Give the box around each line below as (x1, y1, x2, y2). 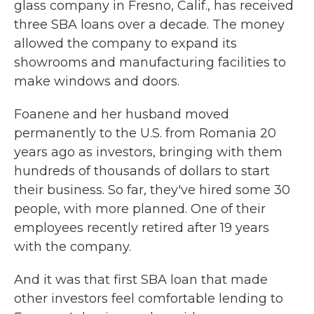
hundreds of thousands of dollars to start (14, 163, 270, 179)
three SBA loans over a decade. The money (14, 16, 285, 32)
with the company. (14, 238, 131, 254)
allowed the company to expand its (14, 35, 237, 51)
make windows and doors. (14, 73, 179, 89)
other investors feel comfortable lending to (14, 290, 283, 306)
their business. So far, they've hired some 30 (14, 182, 290, 198)
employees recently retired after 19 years (14, 219, 269, 235)
